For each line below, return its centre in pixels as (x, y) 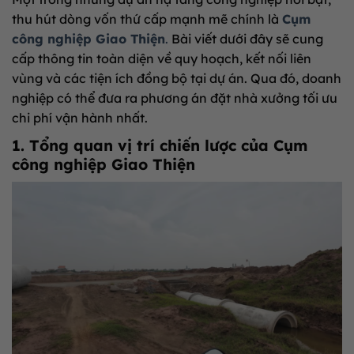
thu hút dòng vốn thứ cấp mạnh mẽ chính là (147, 19)
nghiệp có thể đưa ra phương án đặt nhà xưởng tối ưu (175, 98)
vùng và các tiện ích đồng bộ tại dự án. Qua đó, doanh (177, 78)
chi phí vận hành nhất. (80, 118)
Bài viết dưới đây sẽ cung (246, 39)
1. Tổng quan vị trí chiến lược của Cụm (160, 145)
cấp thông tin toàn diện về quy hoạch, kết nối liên (162, 58)
